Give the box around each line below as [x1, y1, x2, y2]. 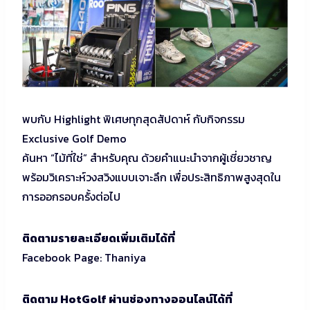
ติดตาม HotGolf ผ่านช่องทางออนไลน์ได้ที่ [22, 290, 232, 307]
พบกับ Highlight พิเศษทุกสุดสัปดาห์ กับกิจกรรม [22, 110, 245, 127]
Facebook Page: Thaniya [22, 248, 146, 266]
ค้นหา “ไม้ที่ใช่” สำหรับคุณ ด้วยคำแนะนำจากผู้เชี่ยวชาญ [22, 149, 272, 166]
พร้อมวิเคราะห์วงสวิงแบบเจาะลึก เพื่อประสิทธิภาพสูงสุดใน [22, 168, 281, 185]
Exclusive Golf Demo [22, 129, 127, 147]
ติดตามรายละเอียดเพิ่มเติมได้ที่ [22, 229, 175, 246]
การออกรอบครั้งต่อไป [22, 188, 120, 205]
